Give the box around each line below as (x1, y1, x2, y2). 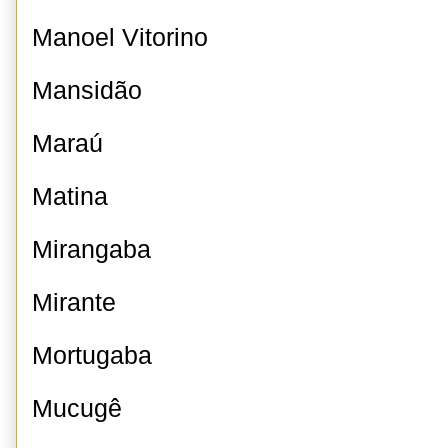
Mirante (32, 289, 116, 316)
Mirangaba (32, 236, 151, 263)
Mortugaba (32, 342, 152, 369)
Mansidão (32, 77, 142, 104)
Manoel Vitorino (32, 24, 208, 51)
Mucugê (32, 395, 122, 422)
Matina (32, 183, 108, 210)
